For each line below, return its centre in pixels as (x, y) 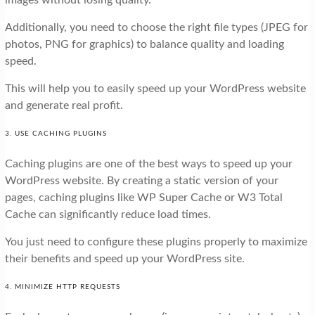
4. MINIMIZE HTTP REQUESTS (62, 287)
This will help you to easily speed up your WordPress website (155, 89)
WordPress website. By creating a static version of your (141, 181)
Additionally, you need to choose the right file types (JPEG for (156, 28)
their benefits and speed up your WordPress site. (124, 259)
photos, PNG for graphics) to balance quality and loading (144, 45)
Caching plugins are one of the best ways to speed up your (148, 164)
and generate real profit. (64, 106)
